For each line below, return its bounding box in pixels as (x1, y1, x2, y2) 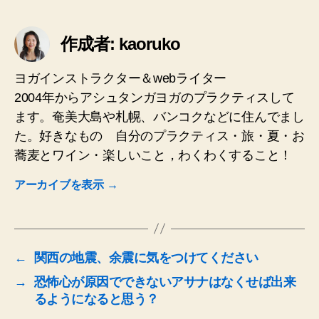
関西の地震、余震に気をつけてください (33, 250, 258, 265)
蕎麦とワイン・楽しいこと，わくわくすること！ (14, 147, 293, 162)
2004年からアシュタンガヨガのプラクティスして (14, 90, 295, 105)
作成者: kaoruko (61, 33, 181, 53)
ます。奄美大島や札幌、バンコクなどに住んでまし (14, 109, 305, 124)
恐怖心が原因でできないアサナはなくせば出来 (33, 274, 296, 289)
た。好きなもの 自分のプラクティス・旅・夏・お (14, 128, 305, 143)
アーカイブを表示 (14, 178, 107, 191)
